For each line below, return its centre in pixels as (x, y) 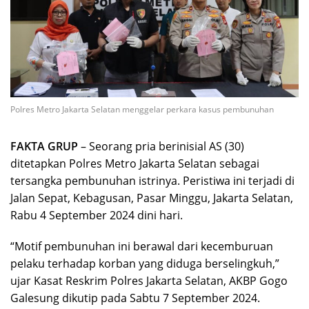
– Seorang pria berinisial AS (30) (161, 146)
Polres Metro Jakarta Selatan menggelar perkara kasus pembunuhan (142, 109)
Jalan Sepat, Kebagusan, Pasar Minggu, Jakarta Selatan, (152, 198)
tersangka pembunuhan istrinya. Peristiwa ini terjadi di (152, 180)
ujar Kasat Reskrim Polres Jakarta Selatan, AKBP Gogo (149, 280)
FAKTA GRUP (44, 146)
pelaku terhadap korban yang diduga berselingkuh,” (145, 263)
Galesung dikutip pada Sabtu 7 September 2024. (135, 298)
